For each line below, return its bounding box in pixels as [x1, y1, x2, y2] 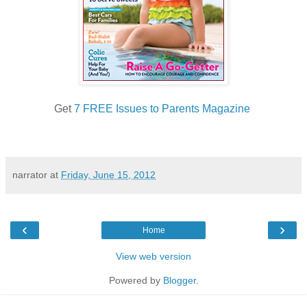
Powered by [108, 274, 163, 286]
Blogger [162, 274, 196, 286]
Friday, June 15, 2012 [61, 169, 156, 180]
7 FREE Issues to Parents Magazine [74, 102, 250, 114]
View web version [116, 250, 191, 262]
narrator [12, 169, 47, 180]
